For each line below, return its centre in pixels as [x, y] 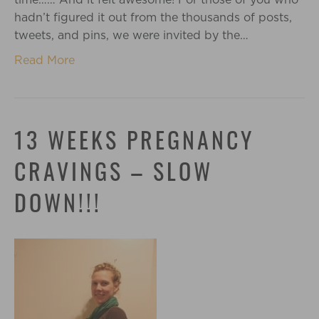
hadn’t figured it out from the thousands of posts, [153, 17]
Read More [45, 60]
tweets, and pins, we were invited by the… [131, 35]
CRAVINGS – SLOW [114, 174]
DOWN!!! [58, 205]
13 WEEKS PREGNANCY [134, 142]
